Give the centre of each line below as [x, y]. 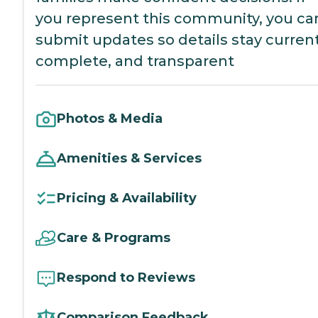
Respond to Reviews [126, 278]
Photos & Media [110, 119]
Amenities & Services [129, 159]
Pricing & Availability [127, 198]
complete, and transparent [135, 61]
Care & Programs [114, 238]
